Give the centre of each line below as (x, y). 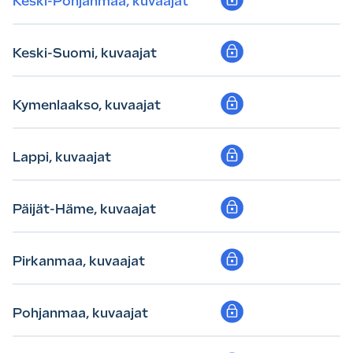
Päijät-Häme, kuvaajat (84, 209)
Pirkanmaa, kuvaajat (79, 261)
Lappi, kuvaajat (62, 157)
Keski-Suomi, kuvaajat (85, 53)
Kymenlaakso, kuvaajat (87, 105)
